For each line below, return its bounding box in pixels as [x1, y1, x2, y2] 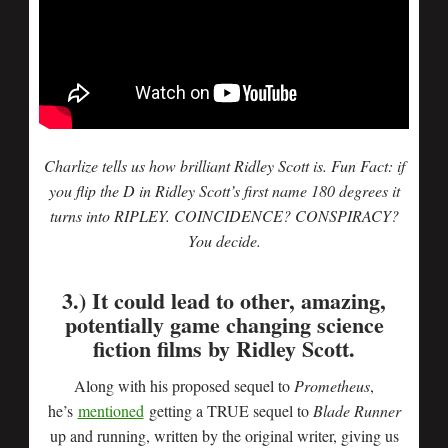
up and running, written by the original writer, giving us [49, 425, 399, 446]
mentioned [77, 400, 144, 421]
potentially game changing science [64, 308, 384, 341]
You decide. [187, 230, 261, 251]
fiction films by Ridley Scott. [93, 332, 355, 365]
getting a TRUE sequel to [143, 400, 313, 421]
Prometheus [294, 375, 370, 396]
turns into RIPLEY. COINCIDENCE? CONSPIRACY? [49, 205, 399, 226]
